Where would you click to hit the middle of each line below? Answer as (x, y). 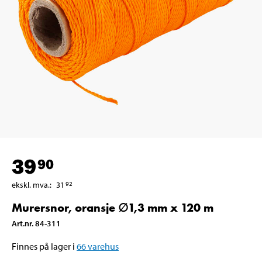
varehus (103, 246)
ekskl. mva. (31, 185)
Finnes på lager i (43, 246)
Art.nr (22, 223)
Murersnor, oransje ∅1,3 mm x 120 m (113, 207)
